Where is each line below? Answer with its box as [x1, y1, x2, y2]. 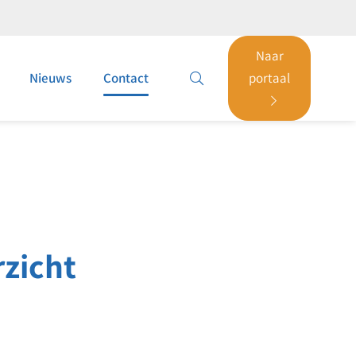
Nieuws [29, 69, 72, 87]
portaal [249, 69, 291, 87]
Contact [103, 69, 149, 87]
